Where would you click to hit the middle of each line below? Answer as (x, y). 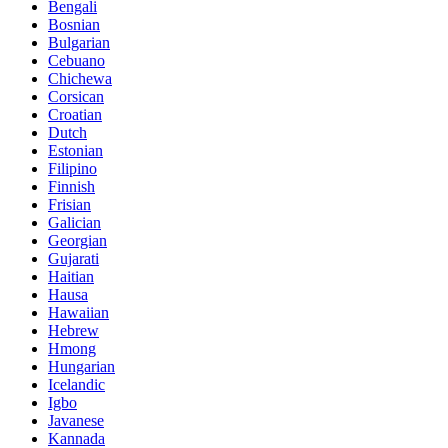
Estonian (75, 150)
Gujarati (73, 258)
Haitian (71, 276)
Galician (74, 222)
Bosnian (74, 24)
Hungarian (81, 366)
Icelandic (76, 384)
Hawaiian (78, 312)
